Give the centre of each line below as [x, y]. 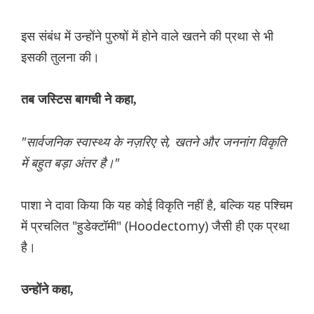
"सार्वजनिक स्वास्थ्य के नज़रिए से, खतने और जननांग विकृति [153, 142]
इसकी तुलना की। [60, 57]
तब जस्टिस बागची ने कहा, [79, 100]
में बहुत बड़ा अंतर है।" [70, 163]
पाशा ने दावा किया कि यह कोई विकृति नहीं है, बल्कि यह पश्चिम [157, 205]
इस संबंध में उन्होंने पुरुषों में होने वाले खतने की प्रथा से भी [147, 36]
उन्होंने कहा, [47, 290]
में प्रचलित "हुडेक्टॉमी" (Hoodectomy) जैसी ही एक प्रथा [155, 226]
